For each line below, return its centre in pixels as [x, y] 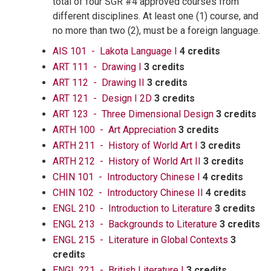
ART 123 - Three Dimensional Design [133, 114]
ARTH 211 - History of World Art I [125, 145]
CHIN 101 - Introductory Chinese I [126, 177]
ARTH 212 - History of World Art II [127, 161]
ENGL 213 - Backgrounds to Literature [135, 224]
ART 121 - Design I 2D [102, 98]
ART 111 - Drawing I [97, 67]
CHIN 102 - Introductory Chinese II [128, 193]
